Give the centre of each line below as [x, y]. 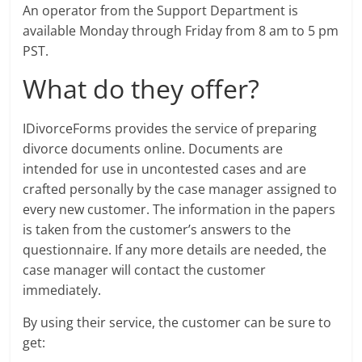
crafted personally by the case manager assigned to [180, 189]
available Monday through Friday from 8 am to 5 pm [181, 31]
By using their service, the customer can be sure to [177, 322]
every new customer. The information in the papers [179, 209]
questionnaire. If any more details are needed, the [175, 250]
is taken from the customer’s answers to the [157, 229]
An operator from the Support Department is [161, 11]
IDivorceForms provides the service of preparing [170, 128]
